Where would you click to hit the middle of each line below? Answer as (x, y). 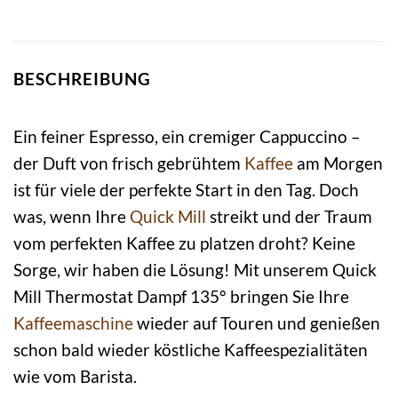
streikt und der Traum (289, 216)
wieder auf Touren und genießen (257, 322)
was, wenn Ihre (72, 216)
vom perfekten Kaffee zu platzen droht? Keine (184, 243)
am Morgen (338, 163)
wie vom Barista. (75, 376)
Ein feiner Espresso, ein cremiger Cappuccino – (187, 136)
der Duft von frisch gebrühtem (129, 163)
